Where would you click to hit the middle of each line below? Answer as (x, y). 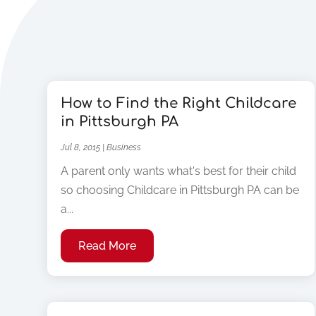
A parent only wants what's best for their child (179, 171)
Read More (108, 246)
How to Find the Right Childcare (179, 104)
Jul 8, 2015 (81, 148)
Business (124, 148)
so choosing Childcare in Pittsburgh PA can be (180, 190)
